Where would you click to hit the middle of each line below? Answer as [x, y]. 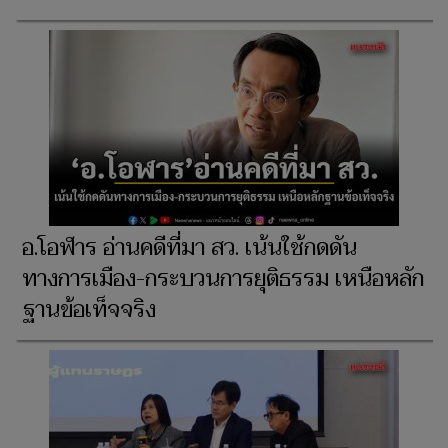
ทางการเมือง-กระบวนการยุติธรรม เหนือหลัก [223, 279]
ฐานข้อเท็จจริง [89, 310]
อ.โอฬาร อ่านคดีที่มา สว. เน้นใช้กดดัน [189, 248]
